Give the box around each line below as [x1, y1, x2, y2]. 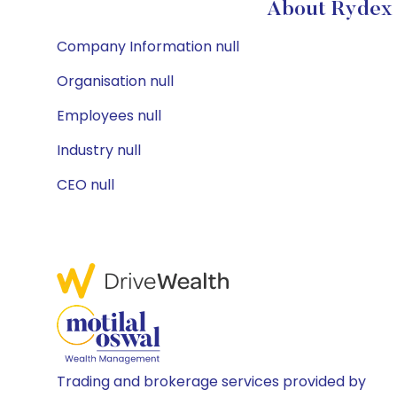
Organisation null [57, 71, 174, 91]
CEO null [57, 175, 114, 195]
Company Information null [57, 36, 239, 57]
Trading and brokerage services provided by [57, 371, 366, 392]
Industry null [57, 140, 141, 160]
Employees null [57, 105, 161, 126]
